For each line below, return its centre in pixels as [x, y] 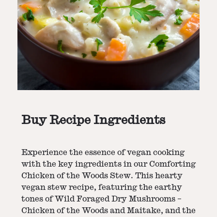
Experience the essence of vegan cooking [103, 152]
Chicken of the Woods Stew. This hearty [102, 176]
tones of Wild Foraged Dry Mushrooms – [101, 199]
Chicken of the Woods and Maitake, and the [108, 210]
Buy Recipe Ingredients [93, 120]
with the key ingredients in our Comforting [108, 164]
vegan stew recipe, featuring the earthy [102, 187]
